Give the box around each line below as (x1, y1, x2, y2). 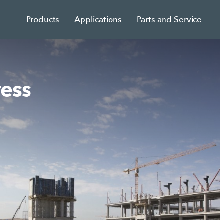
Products (26, 14, 60, 25)
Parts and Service (137, 14, 202, 25)
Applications (74, 14, 122, 25)
